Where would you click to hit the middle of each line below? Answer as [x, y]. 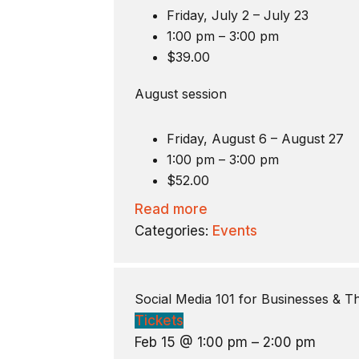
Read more [171, 210]
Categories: [173, 231]
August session [180, 94]
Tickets [159, 320]
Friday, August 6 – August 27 [255, 139]
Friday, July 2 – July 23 [237, 16]
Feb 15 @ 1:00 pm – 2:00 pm [225, 342]
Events [234, 231]
